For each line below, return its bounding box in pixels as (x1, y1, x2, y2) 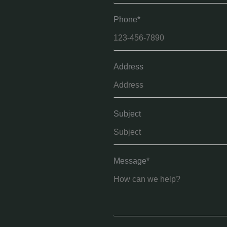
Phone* (113, 15, 140, 24)
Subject (113, 109, 141, 118)
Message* (113, 157, 149, 165)
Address (113, 62, 143, 71)
